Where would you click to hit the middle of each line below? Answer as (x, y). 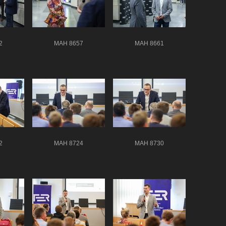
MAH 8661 (149, 43)
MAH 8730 (149, 143)
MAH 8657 (69, 43)
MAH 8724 (69, 143)
